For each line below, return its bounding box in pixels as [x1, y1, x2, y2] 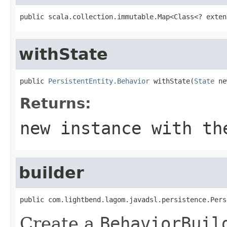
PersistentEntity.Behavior [48, 77, 149, 85]
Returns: [20, 94, 91, 112]
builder [19, 163, 84, 182]
